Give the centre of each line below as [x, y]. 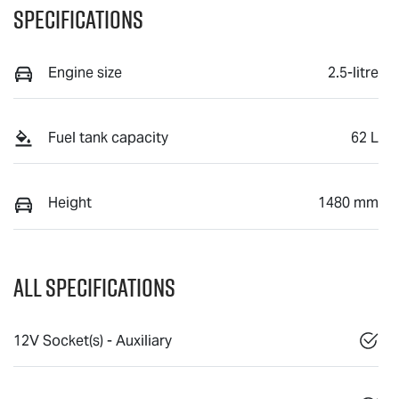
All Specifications [94, 287]
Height [70, 203]
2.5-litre [353, 72]
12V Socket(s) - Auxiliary [93, 340]
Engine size [85, 72]
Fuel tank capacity [108, 137]
